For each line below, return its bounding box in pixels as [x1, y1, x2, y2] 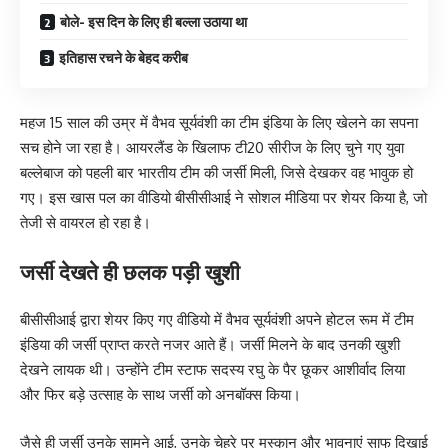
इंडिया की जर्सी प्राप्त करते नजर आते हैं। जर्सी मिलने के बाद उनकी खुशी [20, 335, 400, 354]
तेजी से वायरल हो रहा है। [20, 213, 151, 232]
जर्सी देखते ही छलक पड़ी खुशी [20, 257, 240, 285]
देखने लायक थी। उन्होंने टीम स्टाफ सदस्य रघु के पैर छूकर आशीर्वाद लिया [20, 360, 405, 379]
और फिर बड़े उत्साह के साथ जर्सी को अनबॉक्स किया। [20, 385, 301, 404]
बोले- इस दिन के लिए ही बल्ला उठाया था [60, 12, 247, 30]
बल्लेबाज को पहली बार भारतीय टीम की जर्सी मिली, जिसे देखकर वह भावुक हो [20, 163, 413, 182]
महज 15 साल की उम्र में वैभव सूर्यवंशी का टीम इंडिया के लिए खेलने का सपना [20, 113, 418, 132]
